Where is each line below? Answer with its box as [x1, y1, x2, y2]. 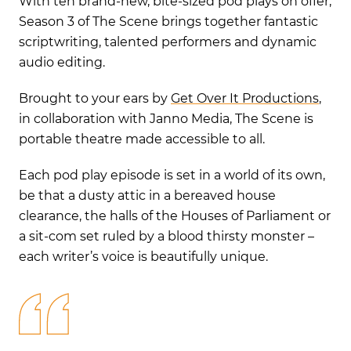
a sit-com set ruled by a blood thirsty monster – [19, 229, 314, 244]
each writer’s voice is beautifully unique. [19, 249, 271, 264]
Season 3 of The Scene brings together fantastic [19, 14, 318, 29]
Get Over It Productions [171, 91, 319, 106]
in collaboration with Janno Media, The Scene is [19, 111, 313, 126]
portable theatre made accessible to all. [19, 132, 268, 147]
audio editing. [19, 55, 105, 70]
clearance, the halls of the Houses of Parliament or [19, 208, 331, 223]
